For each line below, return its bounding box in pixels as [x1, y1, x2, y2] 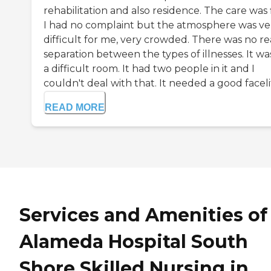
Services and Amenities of [19, 204, 267, 227]
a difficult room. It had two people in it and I [44, 63, 255, 75]
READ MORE [45, 102, 105, 113]
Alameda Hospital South [19, 230, 248, 253]
